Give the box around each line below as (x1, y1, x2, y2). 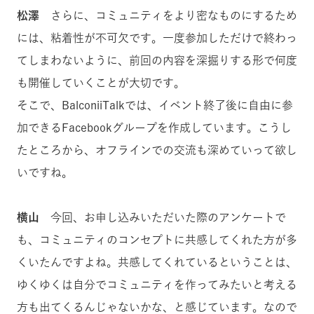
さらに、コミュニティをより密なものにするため (39, 10, 297, 22)
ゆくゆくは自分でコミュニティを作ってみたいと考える (17, 279, 297, 291)
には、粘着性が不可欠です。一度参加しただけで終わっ (17, 32, 297, 44)
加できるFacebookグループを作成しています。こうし (17, 122, 292, 134)
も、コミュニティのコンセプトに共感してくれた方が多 (17, 234, 297, 246)
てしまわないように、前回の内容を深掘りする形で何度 (17, 55, 297, 67)
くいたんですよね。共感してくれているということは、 (17, 257, 297, 268)
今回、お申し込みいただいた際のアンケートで (39, 212, 286, 224)
